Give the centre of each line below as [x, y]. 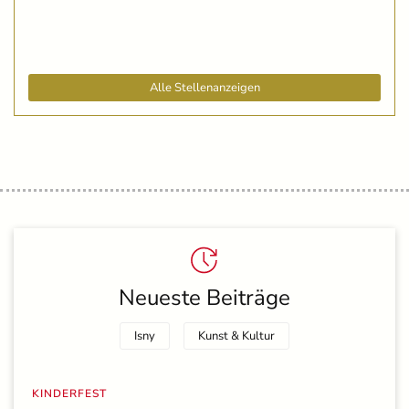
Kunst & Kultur [236, 336]
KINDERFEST [69, 393]
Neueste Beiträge [204, 297]
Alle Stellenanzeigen [204, 87]
